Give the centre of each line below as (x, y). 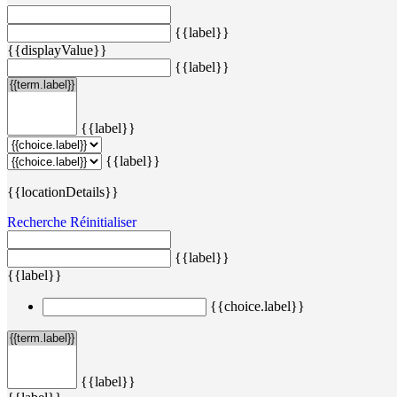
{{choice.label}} (257, 306)
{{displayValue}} (57, 50)
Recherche (37, 222)
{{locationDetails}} (63, 191)
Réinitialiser (103, 222)
